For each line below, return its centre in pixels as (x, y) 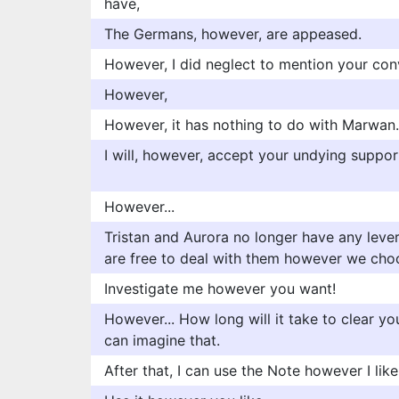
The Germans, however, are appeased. (233, 34)
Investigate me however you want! (220, 289)
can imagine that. (162, 340)
